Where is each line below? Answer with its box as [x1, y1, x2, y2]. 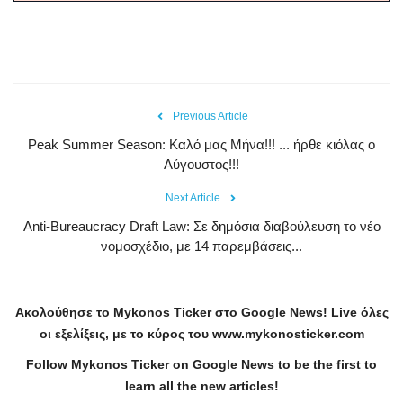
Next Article [165, 191, 220, 204]
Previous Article [173, 109, 248, 122]
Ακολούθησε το [14, 304, 110, 319]
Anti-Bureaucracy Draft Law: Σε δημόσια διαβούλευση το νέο [22, 218, 381, 234]
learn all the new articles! [124, 378, 279, 393]
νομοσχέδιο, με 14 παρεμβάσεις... [101, 237, 302, 254]
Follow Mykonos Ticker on [26, 356, 193, 372]
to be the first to [274, 356, 377, 372]
